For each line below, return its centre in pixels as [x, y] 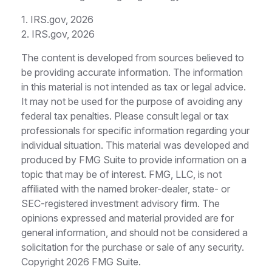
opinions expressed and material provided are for [127, 218]
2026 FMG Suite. [104, 262]
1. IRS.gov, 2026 [57, 20]
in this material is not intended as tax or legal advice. [134, 87]
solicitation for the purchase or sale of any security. [133, 247]
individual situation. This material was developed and [135, 145]
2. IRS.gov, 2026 [58, 34]
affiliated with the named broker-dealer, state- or [126, 189]
